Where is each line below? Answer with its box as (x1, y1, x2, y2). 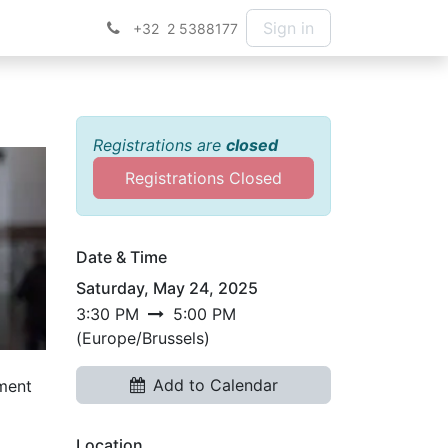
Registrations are (93, 135, 226, 155)
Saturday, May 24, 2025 (76, 278, 258, 298)
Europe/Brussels (82, 328, 204, 348)
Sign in (263, 18, 314, 38)
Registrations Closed (125, 168, 282, 188)
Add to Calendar (152, 375, 278, 395)
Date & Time (76, 247, 167, 267)
